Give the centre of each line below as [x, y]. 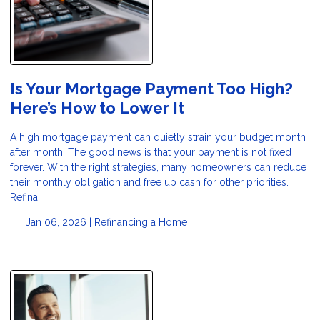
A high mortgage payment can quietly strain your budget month [158, 137]
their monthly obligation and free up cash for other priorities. [149, 182]
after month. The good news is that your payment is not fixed [151, 152]
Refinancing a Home [140, 222]
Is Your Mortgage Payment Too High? [151, 89]
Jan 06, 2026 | [58, 222]
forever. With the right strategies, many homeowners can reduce [158, 167]
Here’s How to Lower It [97, 108]
